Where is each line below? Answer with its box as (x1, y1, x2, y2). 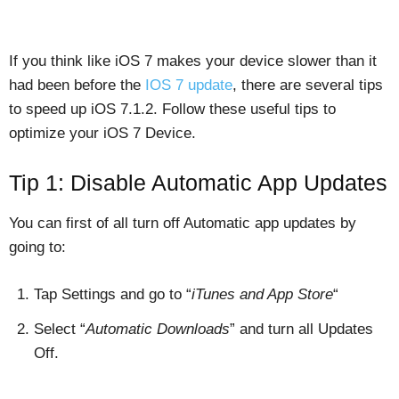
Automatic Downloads (85, 321, 230, 338)
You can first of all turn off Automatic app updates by (9, 215, 356, 232)
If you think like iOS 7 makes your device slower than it (9, 53, 377, 69)
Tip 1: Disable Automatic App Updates (9, 170, 387, 195)
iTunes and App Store (191, 286, 333, 303)
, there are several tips (232, 77, 383, 94)
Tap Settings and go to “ (34, 286, 191, 303)
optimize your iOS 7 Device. (9, 125, 196, 142)
